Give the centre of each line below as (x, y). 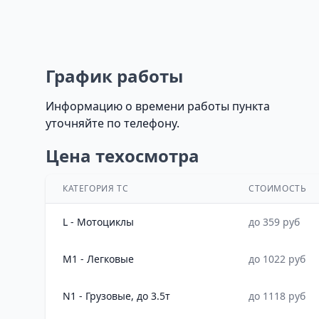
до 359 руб (274, 222)
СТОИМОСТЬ (278, 188)
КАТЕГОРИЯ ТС (96, 188)
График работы (114, 76)
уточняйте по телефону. (113, 123)
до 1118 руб (277, 296)
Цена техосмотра (122, 156)
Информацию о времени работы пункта (158, 106)
